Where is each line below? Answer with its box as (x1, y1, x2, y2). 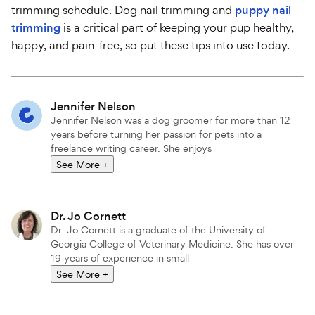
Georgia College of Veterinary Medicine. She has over (51, 237, 294, 250)
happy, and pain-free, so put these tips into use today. (11, 37, 290, 53)
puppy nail (235, 2, 291, 18)
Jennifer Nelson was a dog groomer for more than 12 (51, 113, 290, 127)
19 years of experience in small (51, 251, 189, 264)
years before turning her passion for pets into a (51, 127, 262, 141)
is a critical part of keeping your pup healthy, (60, 20, 294, 35)
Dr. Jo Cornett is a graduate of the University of (51, 223, 266, 236)
